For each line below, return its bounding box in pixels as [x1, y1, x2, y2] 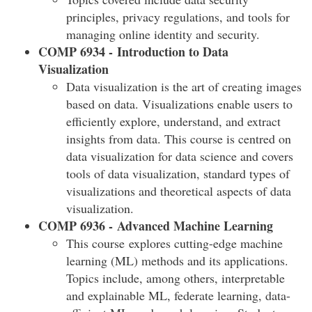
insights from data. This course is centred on [66, 130, 291, 147]
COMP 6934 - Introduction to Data [38, 42, 228, 61]
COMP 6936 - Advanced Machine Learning [38, 217, 273, 235]
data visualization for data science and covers [66, 148, 293, 164]
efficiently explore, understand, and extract [66, 113, 281, 130]
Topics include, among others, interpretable [66, 270, 285, 286]
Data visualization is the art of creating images [66, 78, 302, 95]
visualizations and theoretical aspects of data [66, 182, 291, 199]
